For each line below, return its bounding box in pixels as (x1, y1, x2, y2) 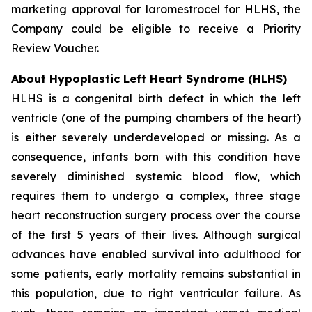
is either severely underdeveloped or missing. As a (11, 130, 301, 144)
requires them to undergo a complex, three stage (11, 189, 301, 203)
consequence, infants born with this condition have (11, 150, 301, 164)
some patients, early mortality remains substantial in (11, 267, 301, 281)
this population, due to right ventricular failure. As (11, 286, 301, 300)
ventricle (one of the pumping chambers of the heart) (11, 111, 301, 125)
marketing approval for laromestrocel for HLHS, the (11, 2, 301, 16)
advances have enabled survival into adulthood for (11, 247, 301, 261)
